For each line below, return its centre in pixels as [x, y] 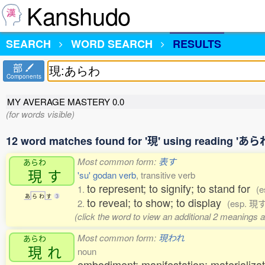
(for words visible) [40, 114]
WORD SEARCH [112, 44]
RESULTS [197, 44]
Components [24, 76]
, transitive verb [166, 175]
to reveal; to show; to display [157, 202]
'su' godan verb [107, 175]
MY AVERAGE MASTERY [60, 101]
